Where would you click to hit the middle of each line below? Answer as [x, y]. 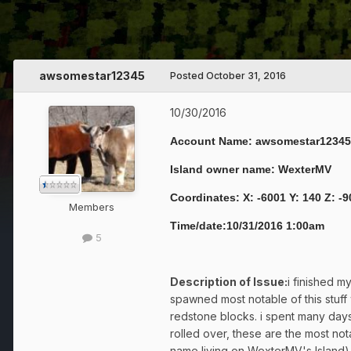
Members [92, 207]
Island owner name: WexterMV [251, 170]
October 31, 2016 [246, 76]
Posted [188, 76]
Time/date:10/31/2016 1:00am [247, 226]
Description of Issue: [229, 282]
